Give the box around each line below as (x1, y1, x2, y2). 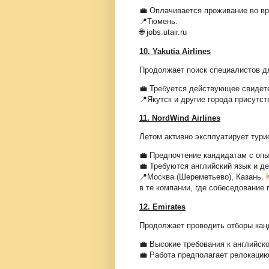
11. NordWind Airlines (139, 113, 220, 123)
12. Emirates (139, 202, 186, 211)
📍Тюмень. (139, 17, 178, 26)
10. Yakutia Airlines (139, 46, 211, 56)
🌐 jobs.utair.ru (139, 28, 187, 37)
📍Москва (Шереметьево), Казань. (139, 172, 264, 182)
